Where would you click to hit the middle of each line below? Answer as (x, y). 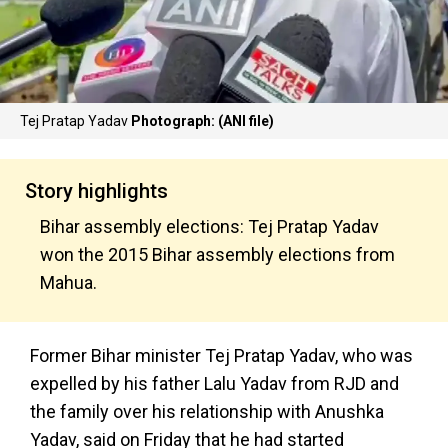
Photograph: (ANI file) (202, 121)
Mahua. (70, 282)
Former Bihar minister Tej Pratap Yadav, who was (221, 355)
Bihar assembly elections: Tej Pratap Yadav (209, 226)
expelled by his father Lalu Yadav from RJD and (214, 383)
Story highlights (96, 191)
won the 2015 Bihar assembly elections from (217, 254)
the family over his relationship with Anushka (207, 411)
